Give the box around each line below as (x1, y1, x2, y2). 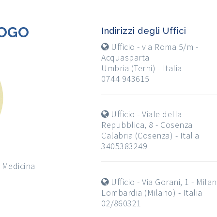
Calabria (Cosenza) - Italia (101, 130, 200, 141)
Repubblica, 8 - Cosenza (101, 119, 193, 131)
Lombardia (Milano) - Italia (101, 186, 202, 198)
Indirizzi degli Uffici (101, 26, 186, 36)
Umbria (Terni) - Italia (101, 62, 182, 74)
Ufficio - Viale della (111, 108, 182, 120)
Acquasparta (101, 52, 150, 63)
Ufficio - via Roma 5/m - (111, 41, 198, 53)
